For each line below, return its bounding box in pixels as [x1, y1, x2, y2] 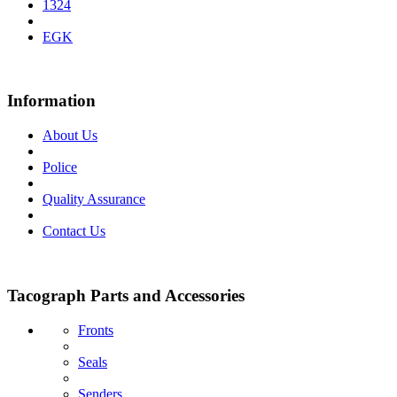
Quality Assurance [43, 191, 145, 207]
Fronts [78, 322, 113, 338]
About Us [43, 128, 97, 144]
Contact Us [43, 223, 105, 239]
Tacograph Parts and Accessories [7, 285, 245, 305]
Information [7, 91, 96, 111]
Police [43, 160, 77, 175]
